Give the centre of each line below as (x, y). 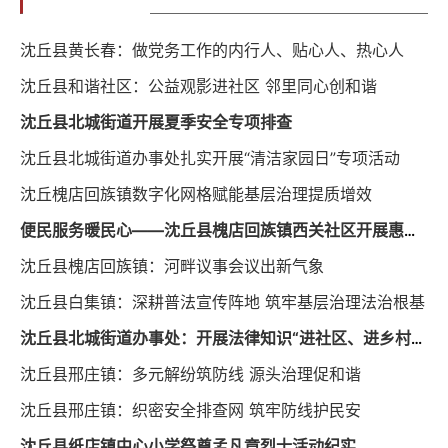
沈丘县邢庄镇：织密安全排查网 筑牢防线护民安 (190, 409)
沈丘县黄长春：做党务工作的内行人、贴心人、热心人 (212, 49)
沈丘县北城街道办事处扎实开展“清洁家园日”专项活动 (210, 157)
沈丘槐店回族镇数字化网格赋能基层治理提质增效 (196, 193)
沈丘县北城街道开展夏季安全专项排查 (156, 121)
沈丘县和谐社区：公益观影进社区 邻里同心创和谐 (198, 85)
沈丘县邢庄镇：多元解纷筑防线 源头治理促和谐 (190, 373)
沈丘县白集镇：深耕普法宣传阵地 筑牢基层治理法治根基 (222, 301)
